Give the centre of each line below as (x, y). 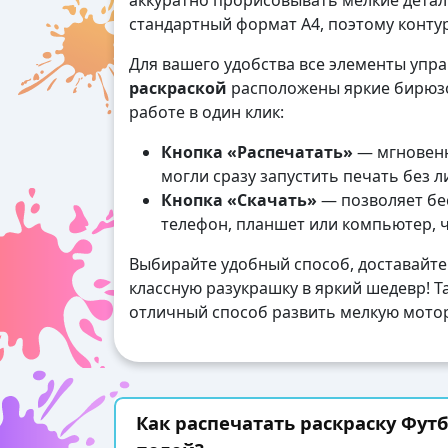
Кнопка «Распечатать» (257, 152)
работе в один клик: (206, 112)
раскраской (178, 88)
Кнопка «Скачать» (239, 200)
